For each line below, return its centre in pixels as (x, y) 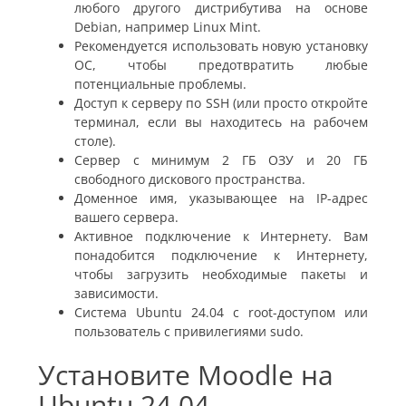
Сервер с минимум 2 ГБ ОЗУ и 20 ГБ (221, 159)
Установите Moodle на (186, 374)
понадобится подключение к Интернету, (221, 255)
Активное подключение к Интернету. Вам (221, 236)
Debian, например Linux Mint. (168, 26)
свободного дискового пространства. (190, 179)
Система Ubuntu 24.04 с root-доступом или (221, 312)
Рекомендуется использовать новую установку (221, 45)
